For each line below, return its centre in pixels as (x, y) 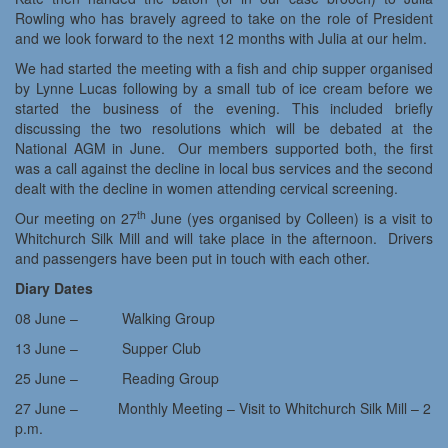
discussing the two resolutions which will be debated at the (224, 128)
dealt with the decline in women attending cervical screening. (206, 188)
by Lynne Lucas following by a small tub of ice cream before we (224, 88)
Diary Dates (54, 288)
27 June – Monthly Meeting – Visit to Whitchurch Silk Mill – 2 (223, 408)
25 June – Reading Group (117, 378)
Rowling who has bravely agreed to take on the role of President (224, 18)
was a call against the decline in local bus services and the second (224, 168)
